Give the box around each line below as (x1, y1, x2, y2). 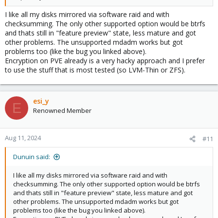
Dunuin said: (13, 152, 50, 161)
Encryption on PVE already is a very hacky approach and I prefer (5, 56, 205, 65)
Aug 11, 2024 (5, 133, 41, 142)
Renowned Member (33, 106, 91, 115)
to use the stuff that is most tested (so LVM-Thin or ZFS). (5, 65, 185, 74)
